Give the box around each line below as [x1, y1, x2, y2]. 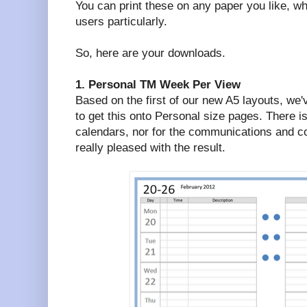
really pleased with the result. [75, 140, 225, 154]
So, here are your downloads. [75, 46, 225, 60]
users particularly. [75, 14, 167, 28]
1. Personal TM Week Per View [75, 77, 241, 91]
